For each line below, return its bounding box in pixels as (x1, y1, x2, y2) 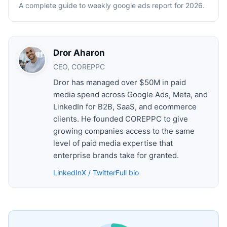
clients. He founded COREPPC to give (53, 113, 188, 124)
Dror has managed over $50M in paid (53, 77, 186, 87)
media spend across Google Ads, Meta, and (53, 89, 208, 99)
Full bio (116, 168, 139, 177)
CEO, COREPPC (53, 62, 105, 71)
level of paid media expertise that (53, 138, 173, 148)
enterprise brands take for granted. (53, 150, 179, 160)
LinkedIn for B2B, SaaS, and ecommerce (53, 101, 197, 111)
